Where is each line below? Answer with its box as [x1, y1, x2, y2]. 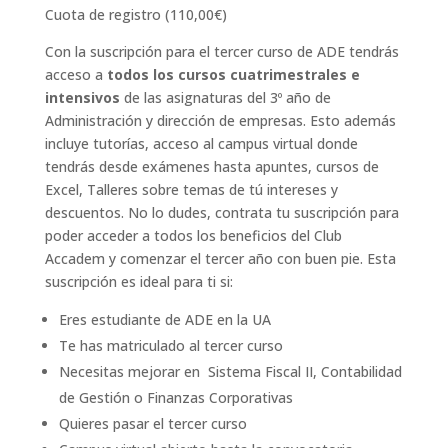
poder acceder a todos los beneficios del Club [44, 225, 342, 245]
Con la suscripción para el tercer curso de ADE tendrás [44, 41, 399, 61]
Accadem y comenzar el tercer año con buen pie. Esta [44, 248, 396, 268]
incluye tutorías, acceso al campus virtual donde [44, 133, 358, 153]
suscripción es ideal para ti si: [44, 271, 233, 291]
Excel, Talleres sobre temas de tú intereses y [44, 179, 338, 199]
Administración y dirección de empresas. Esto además [44, 110, 396, 130]
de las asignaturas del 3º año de [119, 87, 331, 107]
